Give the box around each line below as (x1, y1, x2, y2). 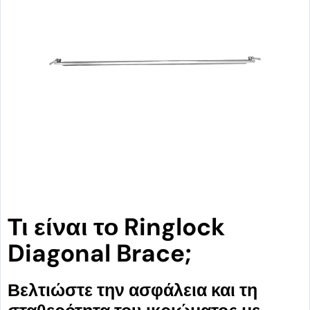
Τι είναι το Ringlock (8, 211, 225, 244)
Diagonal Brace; (8, 237, 192, 270)
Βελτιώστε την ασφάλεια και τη (8, 279, 257, 302)
